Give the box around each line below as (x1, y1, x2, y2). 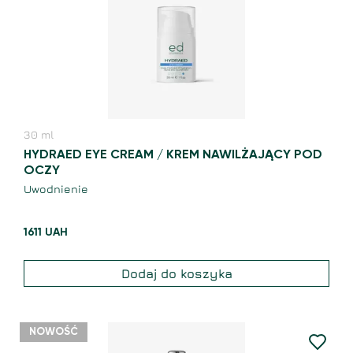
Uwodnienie (24, 182, 88, 196)
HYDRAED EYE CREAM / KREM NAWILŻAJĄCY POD (24, 149, 322, 162)
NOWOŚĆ (29, 327, 78, 338)
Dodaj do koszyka (121, 266, 232, 281)
